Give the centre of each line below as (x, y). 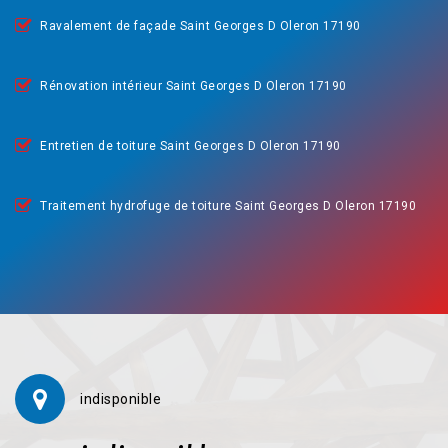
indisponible (120, 399)
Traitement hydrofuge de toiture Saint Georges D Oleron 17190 (228, 206)
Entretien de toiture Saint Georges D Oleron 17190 (190, 146)
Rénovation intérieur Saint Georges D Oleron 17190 (193, 86)
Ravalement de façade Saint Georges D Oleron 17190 (200, 26)
